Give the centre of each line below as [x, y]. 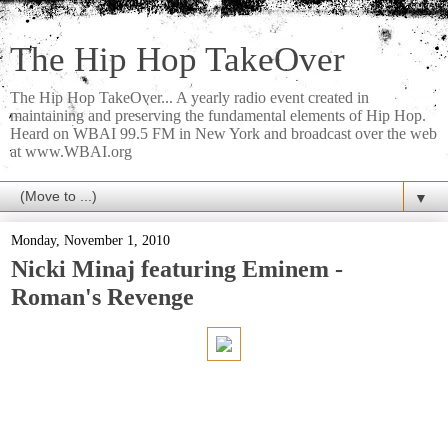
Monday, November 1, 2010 [90, 240]
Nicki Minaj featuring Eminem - [177, 268]
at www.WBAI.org [71, 151]
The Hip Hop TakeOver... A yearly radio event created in [189, 97]
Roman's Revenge [102, 296]
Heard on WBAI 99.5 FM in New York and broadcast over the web [223, 133]
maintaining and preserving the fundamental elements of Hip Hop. [218, 115]
